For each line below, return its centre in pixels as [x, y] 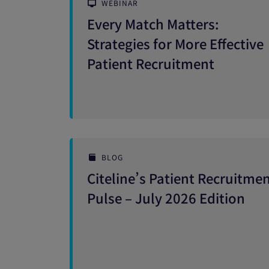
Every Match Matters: [153, 23]
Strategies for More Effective [175, 43]
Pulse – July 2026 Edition [166, 198]
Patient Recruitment [151, 63]
